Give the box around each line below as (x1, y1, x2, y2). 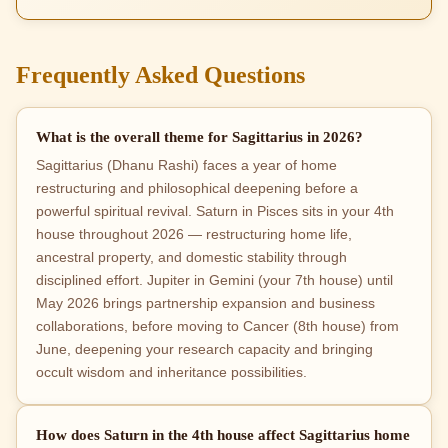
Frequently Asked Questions (16, 62, 305, 89)
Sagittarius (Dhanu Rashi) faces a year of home (36, 158, 338, 174)
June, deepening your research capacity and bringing (36, 342, 374, 358)
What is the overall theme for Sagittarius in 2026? (36, 128, 364, 146)
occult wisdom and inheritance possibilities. (36, 365, 308, 381)
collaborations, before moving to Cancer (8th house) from (36, 319, 400, 335)
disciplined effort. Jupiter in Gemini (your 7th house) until (36, 273, 394, 289)
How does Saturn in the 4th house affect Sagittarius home (36, 425, 411, 443)
